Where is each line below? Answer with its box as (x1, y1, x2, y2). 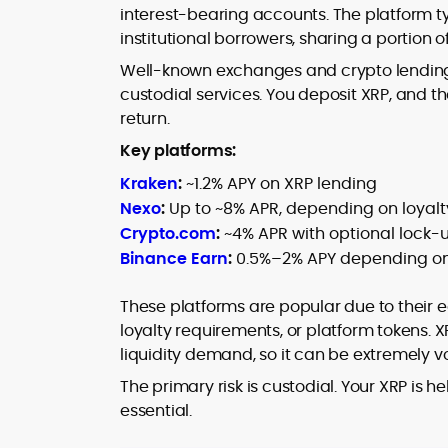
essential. (120, 399, 193, 422)
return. (120, 107, 170, 130)
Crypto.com (120, 222, 216, 245)
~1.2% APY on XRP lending (182, 172, 377, 195)
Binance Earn (120, 247, 228, 270)
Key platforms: (120, 139, 237, 162)
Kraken (120, 172, 178, 195)
